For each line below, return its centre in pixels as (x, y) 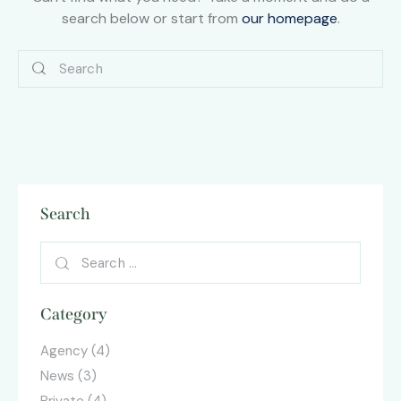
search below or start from (151, 19)
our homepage (289, 19)
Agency (64, 351)
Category (74, 315)
